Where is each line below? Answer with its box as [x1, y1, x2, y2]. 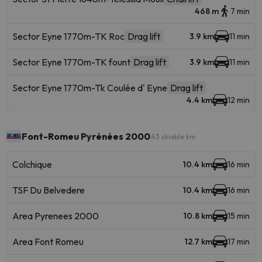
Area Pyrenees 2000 [12, 210, 99, 222]
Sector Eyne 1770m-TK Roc [12, 30, 125, 42]
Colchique [12, 158, 52, 170]
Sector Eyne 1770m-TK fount [12, 56, 130, 68]
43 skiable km [151, 132, 196, 141]
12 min [227, 95, 250, 105]
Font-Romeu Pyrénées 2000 [22, 130, 150, 142]
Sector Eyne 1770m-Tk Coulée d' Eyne [12, 82, 167, 94]
